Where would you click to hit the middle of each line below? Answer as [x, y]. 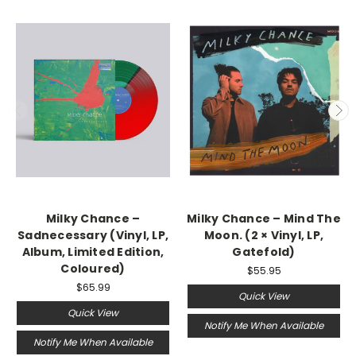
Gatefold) [264, 252]
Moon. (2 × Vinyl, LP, [264, 235]
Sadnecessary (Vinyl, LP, [93, 235]
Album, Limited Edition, [93, 252]
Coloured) [93, 268]
